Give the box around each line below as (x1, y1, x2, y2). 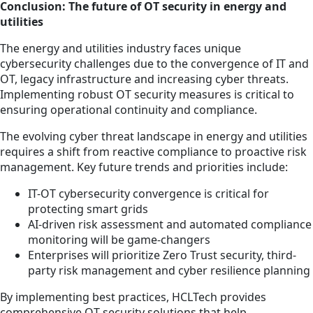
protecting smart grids (28, 201, 148, 217)
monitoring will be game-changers (28, 232, 210, 248)
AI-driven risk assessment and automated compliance (28, 217, 312, 233)
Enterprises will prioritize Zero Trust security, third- (28, 247, 296, 263)
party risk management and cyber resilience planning (28, 263, 310, 279)
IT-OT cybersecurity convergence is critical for (28, 186, 269, 202)
